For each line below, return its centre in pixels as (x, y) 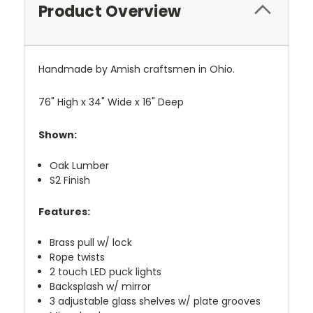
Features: (64, 212)
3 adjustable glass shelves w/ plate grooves (155, 301)
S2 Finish (70, 181)
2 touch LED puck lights (106, 272)
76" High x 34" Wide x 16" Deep (111, 102)
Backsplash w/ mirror (101, 287)
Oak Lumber (80, 166)
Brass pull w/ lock (91, 243)
